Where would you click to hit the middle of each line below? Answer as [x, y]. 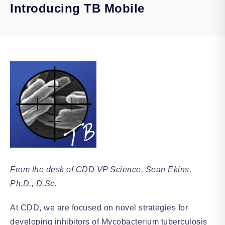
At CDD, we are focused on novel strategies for [99, 208]
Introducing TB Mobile [77, 8]
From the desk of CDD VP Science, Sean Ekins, [101, 170]
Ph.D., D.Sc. [33, 184]
